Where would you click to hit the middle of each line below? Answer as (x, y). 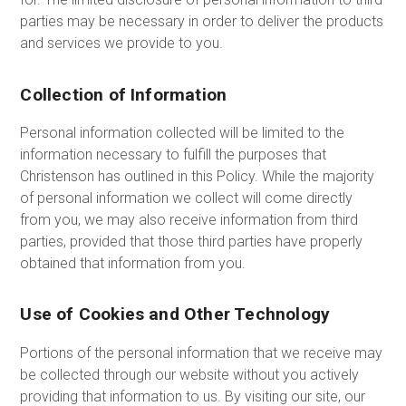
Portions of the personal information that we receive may (202, 353)
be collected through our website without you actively (190, 374)
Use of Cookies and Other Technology (175, 314)
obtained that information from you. (133, 263)
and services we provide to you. (122, 43)
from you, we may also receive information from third (189, 219)
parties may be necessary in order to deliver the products (202, 21)
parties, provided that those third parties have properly (192, 241)
